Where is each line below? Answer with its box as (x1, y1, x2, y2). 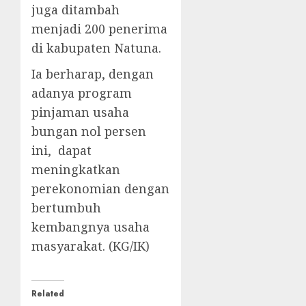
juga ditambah (31, 1, 120, 18)
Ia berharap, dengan (31, 66, 154, 83)
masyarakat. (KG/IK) (31, 238, 150, 255)
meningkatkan (31, 161, 120, 178)
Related (31, 288, 64, 301)
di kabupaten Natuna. (31, 40, 161, 57)
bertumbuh (31, 199, 101, 217)
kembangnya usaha (31, 219, 150, 236)
